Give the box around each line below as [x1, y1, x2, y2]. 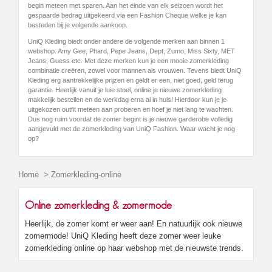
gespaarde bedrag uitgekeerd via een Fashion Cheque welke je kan [28, 11, 226, 19]
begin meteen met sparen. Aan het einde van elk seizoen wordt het [28, 1, 223, 9]
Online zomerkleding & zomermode [25, 200, 172, 211]
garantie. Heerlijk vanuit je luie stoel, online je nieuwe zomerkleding [28, 86, 222, 93]
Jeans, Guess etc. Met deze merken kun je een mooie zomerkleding [28, 56, 229, 64]
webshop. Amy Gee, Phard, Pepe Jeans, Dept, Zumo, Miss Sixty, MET [28, 47, 235, 55]
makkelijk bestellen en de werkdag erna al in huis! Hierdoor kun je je [28, 95, 226, 103]
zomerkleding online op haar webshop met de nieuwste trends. [25, 243, 243, 253]
